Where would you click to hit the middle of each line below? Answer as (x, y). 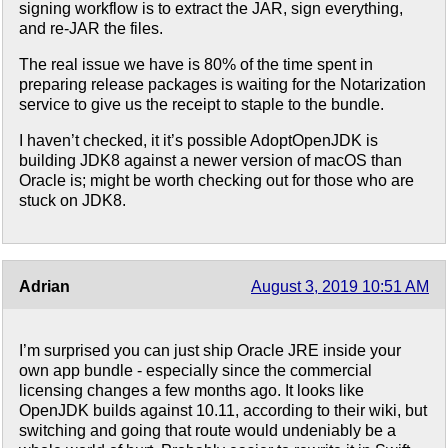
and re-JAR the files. (91, 29)
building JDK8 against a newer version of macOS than (210, 161)
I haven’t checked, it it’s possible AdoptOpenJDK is (198, 141)
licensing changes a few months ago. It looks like (191, 391)
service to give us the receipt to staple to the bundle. (201, 105)
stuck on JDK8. (72, 201)
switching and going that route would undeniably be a (207, 431)
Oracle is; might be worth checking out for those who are (216, 181)
